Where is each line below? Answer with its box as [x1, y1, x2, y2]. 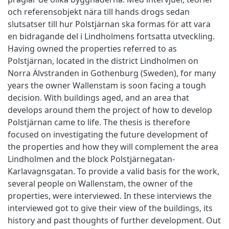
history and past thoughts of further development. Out [8, 214, 221, 226]
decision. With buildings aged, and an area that [8, 91, 189, 103]
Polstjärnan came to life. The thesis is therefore [8, 116, 190, 128]
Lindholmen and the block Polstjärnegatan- [8, 153, 175, 165]
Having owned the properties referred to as [8, 42, 177, 54]
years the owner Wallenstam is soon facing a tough [8, 79, 206, 91]
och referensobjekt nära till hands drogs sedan [8, 6, 190, 17]
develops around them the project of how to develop [8, 104, 212, 116]
